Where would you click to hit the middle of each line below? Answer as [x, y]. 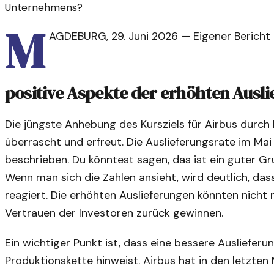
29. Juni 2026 [144, 36]
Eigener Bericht [231, 36]
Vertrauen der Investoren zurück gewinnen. [114, 213]
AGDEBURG [77, 36]
